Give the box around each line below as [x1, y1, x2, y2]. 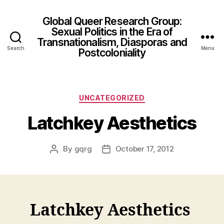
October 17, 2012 [115, 143, 174, 153]
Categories [111, 90, 156, 101]
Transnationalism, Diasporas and [37, 35, 187, 48]
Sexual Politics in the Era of [51, 25, 173, 38]
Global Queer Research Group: [42, 14, 182, 27]
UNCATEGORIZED [79, 93, 145, 102]
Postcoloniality [78, 46, 146, 59]
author [53, 155, 77, 165]
